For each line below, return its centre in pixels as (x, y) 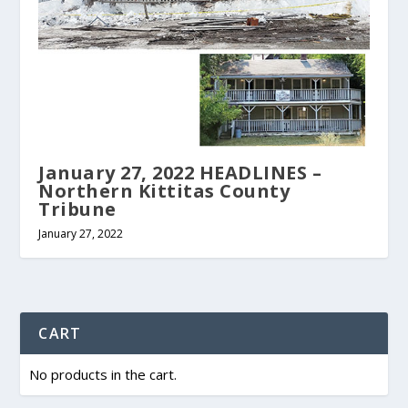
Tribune (77, 209)
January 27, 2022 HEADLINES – (180, 172)
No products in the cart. (103, 374)
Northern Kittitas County (164, 190)
